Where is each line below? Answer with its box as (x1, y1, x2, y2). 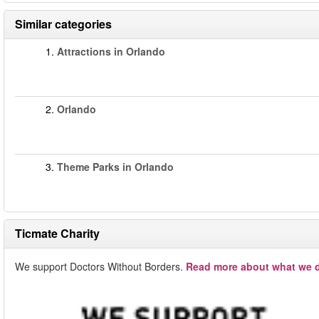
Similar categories (15, 16, 112, 32)
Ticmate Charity (15, 225, 100, 241)
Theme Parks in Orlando (57, 159, 174, 174)
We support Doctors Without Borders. (15, 259, 186, 273)
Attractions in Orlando (57, 44, 165, 58)
